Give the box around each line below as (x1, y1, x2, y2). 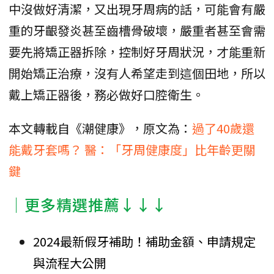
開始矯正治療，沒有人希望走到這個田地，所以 (9, 64, 265, 83)
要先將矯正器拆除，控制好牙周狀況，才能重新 (9, 43, 265, 61)
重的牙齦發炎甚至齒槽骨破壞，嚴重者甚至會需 (9, 21, 265, 40)
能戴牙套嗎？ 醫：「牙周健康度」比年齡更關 (9, 141, 256, 159)
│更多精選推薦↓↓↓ (9, 193, 168, 216)
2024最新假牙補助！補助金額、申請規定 (33, 232, 256, 251)
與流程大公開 (33, 254, 106, 272)
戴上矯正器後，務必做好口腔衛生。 (9, 86, 204, 104)
